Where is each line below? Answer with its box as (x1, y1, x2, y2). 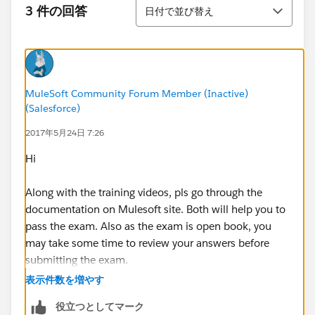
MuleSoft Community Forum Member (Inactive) (25, 86, 248, 100)
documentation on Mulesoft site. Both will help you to (25, 202, 285, 216)
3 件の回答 (25, 2, 87, 19)
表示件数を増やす (25, 273, 104, 286)
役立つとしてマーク (56, 300, 144, 313)
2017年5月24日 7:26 (25, 126, 104, 139)
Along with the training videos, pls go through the (25, 185, 262, 199)
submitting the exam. (25, 252, 128, 266)
